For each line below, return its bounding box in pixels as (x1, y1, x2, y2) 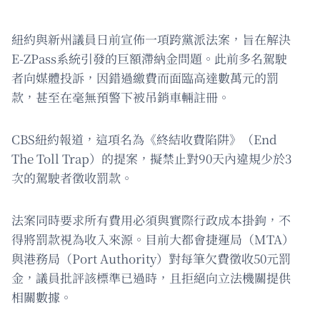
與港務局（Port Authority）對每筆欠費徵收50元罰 (11, 249, 291, 267)
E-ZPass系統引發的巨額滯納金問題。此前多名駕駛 (11, 49, 287, 67)
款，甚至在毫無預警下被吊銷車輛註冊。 (11, 87, 230, 106)
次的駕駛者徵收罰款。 (11, 168, 133, 186)
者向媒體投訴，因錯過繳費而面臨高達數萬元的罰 (11, 68, 279, 86)
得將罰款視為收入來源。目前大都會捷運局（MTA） (11, 229, 294, 248)
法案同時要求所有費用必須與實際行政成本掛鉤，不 (11, 210, 291, 229)
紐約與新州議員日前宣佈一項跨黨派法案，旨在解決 (11, 29, 291, 48)
